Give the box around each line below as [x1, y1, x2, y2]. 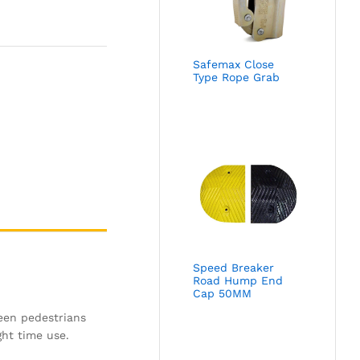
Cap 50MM [193, 286, 252, 300]
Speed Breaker [193, 260, 275, 274]
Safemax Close [193, 58, 275, 72]
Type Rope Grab [193, 71, 280, 84]
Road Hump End [193, 273, 284, 287]
